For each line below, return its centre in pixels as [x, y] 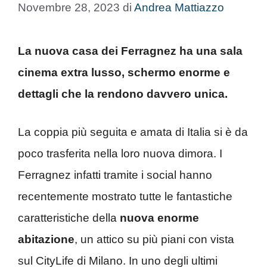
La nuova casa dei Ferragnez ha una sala [130, 51]
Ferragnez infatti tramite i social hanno [115, 175]
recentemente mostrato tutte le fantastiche [125, 196]
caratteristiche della [67, 218]
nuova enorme [158, 218]
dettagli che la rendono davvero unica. [124, 94]
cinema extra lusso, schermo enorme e [124, 72]
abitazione [46, 239]
